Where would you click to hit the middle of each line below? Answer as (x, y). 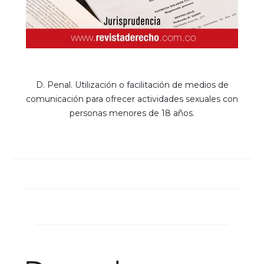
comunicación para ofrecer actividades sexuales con (132, 99)
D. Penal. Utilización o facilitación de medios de (132, 85)
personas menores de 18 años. (132, 113)
